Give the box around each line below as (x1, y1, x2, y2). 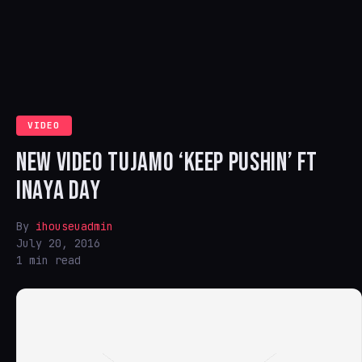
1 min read (16, 253, 81, 267)
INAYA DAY (16, 175, 101, 207)
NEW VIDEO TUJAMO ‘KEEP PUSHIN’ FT (16, 147, 318, 179)
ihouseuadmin (36, 219, 113, 234)
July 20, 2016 (16, 236, 100, 250)
